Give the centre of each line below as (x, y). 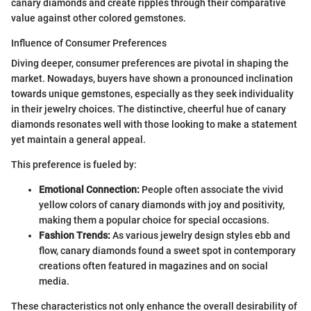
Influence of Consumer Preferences (89, 43)
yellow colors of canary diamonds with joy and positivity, (162, 205)
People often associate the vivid (211, 190)
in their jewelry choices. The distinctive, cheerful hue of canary (149, 109)
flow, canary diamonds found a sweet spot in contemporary (167, 251)
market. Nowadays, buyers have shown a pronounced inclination (152, 79)
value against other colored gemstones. (99, 18)
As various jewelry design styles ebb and (200, 236)
